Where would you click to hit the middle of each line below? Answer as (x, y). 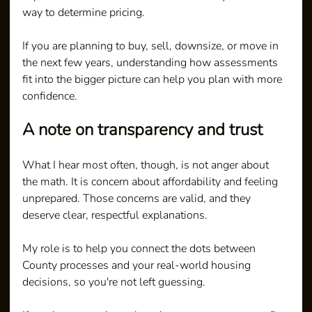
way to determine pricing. (84, 12)
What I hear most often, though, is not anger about (147, 165)
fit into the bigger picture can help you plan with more (154, 79)
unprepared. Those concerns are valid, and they (138, 198)
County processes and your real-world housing (138, 265)
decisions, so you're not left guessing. (114, 282)
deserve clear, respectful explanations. (115, 215)
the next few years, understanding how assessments (152, 62)
